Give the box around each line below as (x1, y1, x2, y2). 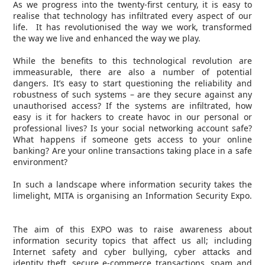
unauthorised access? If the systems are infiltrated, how (13, 99, 252, 111)
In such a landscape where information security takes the (13, 178, 252, 190)
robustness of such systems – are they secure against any (13, 88, 252, 100)
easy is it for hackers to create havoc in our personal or (13, 111, 252, 122)
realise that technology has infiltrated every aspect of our (13, 9, 252, 21)
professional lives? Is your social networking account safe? (13, 122, 252, 134)
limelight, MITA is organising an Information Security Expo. (13, 189, 252, 201)
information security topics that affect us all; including (13, 234, 252, 246)
